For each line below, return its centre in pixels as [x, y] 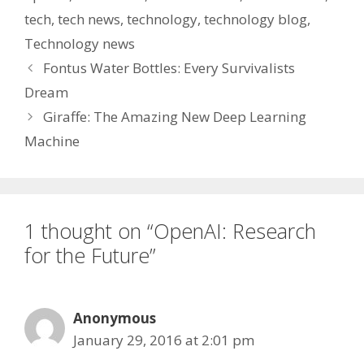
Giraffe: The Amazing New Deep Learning [175, 117]
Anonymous [115, 318]
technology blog [256, 19]
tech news [89, 19]
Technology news [80, 43]
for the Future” [90, 255]
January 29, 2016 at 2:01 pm [164, 340]
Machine [52, 141]
